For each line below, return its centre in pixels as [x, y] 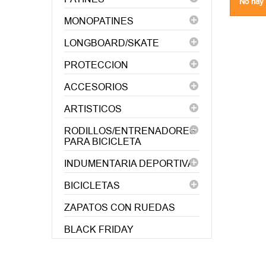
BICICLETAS [92, 186]
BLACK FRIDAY [99, 229]
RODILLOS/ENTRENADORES [130, 131]
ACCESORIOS [96, 87]
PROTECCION [96, 65]
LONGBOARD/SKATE [112, 43]
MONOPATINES [99, 21]
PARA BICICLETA [103, 142]
